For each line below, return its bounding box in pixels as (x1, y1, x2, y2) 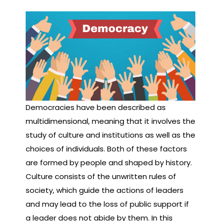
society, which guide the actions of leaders (26, 184, 184, 195)
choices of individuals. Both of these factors (26, 143, 187, 154)
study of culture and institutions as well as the (26, 129, 195, 140)
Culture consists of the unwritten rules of (26, 171, 176, 182)
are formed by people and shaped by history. (26, 157, 192, 168)
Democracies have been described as (26, 102, 166, 112)
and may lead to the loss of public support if (26, 198, 189, 209)
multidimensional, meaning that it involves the (26, 115, 195, 126)
